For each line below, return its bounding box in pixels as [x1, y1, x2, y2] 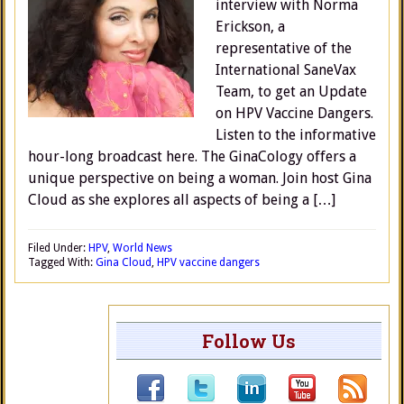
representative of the [216, 40, 352, 57]
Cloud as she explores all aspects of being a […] [28, 191, 335, 208]
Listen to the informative [216, 126, 376, 143]
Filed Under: [28, 242, 88, 254]
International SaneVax [216, 61, 356, 78]
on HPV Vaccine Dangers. [216, 105, 373, 122]
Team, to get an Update [216, 83, 367, 100]
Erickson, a [216, 18, 285, 35]
